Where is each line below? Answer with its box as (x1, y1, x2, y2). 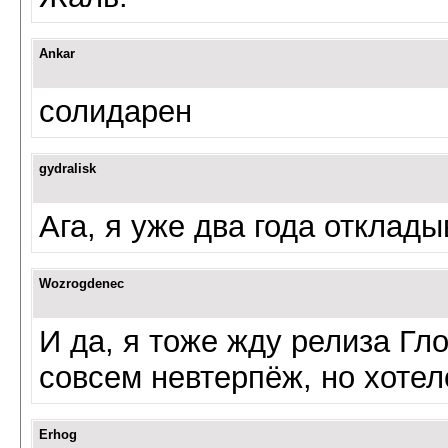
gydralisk (39, 161, 96, 176)
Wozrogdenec (39, 276, 124, 291)
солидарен (39, 94, 192, 129)
